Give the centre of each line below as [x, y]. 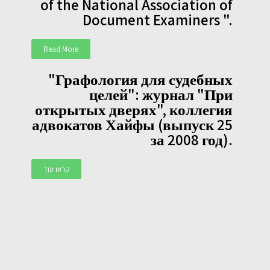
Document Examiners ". [157, 20]
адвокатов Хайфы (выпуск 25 [132, 125]
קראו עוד [57, 169]
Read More [61, 49]
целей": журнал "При [161, 95]
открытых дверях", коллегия [133, 110]
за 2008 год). [191, 140]
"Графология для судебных [140, 80]
